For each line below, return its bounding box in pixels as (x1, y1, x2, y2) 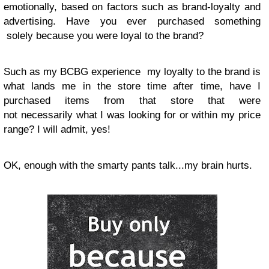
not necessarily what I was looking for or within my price (4, 109, 261, 121)
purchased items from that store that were (4, 95, 261, 106)
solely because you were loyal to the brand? (4, 30, 204, 41)
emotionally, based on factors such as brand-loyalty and (4, 1, 261, 13)
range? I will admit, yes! (4, 124, 113, 135)
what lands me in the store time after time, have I (4, 80, 261, 92)
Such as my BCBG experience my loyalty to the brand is (4, 66, 261, 77)
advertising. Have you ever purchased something (4, 16, 261, 27)
